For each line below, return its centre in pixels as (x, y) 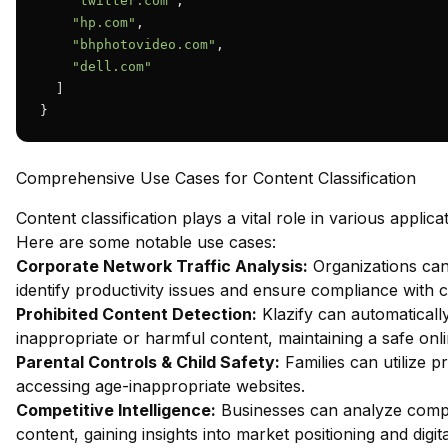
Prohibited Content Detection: (136, 314)
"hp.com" (104, 22)
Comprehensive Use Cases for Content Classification (216, 178)
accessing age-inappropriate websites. (160, 386)
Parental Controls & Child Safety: (148, 362)
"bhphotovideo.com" (144, 44)
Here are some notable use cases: (146, 242)
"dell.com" (112, 66)
